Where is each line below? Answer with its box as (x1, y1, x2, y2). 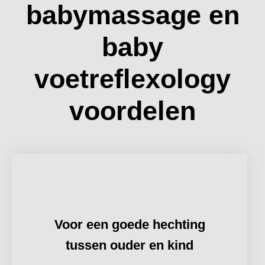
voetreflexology (34, 64, 231, 94)
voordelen (69, 96, 196, 126)
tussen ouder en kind (66, 238, 193, 253)
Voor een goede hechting (54, 217, 205, 232)
